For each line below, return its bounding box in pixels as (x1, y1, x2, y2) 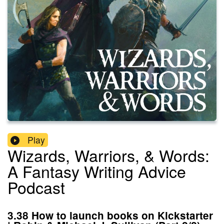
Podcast (7, 175, 65, 199)
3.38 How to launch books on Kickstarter (7, 208, 213, 223)
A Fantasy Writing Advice (7, 159, 186, 183)
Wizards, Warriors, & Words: (7, 143, 209, 167)
